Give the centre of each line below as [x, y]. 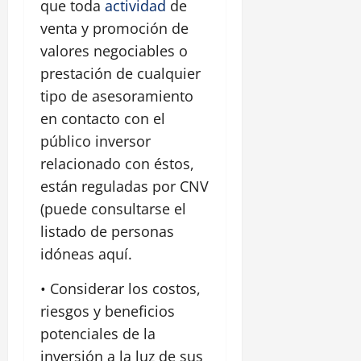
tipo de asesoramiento [117, 96]
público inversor [95, 141]
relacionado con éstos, [117, 164]
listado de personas [107, 232]
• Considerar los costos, [120, 289]
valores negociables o [114, 51]
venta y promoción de [114, 29]
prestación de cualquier [120, 74]
